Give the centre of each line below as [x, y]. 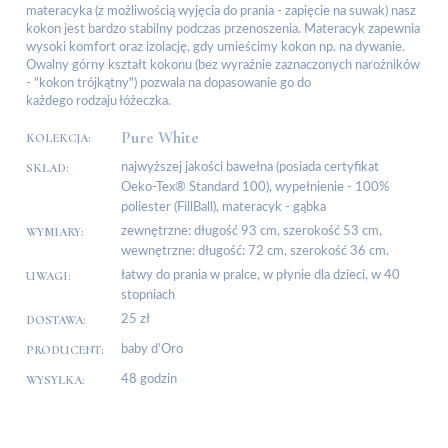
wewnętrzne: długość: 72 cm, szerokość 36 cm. [255, 252]
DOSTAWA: [56, 320]
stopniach [148, 296]
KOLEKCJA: [58, 138]
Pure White [160, 138]
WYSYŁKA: [55, 380]
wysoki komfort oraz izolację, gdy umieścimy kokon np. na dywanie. [215, 48]
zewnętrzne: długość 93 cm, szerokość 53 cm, [251, 232]
